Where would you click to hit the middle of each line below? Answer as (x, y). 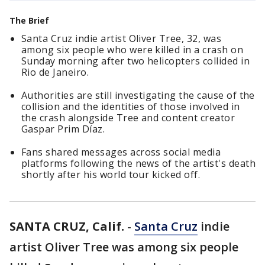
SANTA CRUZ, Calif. (67, 226)
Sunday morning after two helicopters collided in (136, 61)
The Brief (29, 20)
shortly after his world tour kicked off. (111, 174)
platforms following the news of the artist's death (139, 163)
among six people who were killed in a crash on (132, 50)
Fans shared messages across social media (121, 152)
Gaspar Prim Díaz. (63, 129)
